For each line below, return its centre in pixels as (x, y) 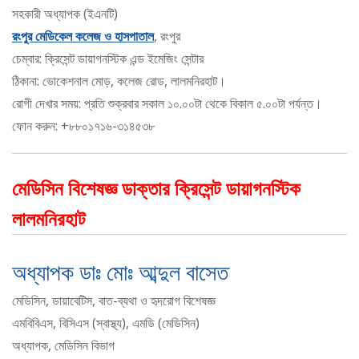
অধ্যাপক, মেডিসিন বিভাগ (63, 346)
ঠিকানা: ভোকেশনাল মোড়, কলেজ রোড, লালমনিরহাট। (119, 81)
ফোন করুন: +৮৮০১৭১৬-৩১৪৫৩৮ (83, 126)
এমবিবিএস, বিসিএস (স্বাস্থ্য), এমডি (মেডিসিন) (106, 323)
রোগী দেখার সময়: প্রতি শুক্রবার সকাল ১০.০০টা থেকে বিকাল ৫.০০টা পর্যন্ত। (167, 104)
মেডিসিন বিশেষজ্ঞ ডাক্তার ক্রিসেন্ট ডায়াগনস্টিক (156, 188)
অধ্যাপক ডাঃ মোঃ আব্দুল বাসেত (120, 272)
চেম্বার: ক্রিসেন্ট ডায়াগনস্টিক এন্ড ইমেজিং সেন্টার (108, 59)
